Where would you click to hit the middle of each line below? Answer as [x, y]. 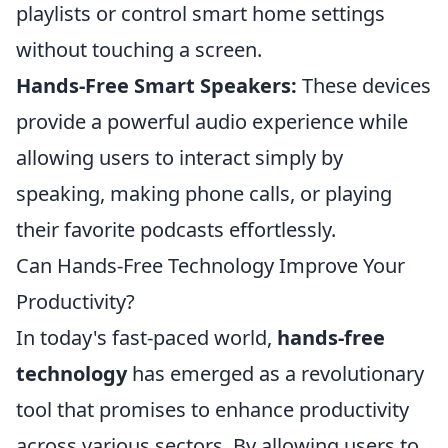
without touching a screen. [139, 49]
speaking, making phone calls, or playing [204, 193]
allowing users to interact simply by [179, 157]
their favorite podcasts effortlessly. [176, 229]
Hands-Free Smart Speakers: [156, 85]
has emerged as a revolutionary [275, 373]
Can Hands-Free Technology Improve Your [210, 265]
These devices [364, 85]
